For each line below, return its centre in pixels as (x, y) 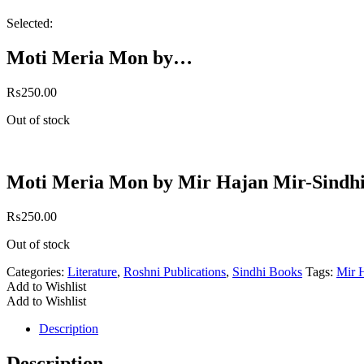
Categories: (37, 271)
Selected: (30, 23)
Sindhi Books (267, 271)
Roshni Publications (175, 271)
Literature (92, 271)
